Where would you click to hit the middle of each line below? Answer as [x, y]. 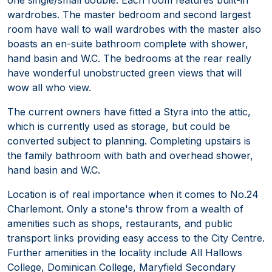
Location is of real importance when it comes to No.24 [133, 194]
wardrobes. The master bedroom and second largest [129, 14]
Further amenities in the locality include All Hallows [125, 252]
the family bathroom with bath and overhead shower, [130, 155]
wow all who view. [49, 87]
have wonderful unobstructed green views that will [124, 73]
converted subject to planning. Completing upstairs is [129, 141]
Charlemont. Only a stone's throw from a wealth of [125, 209]
